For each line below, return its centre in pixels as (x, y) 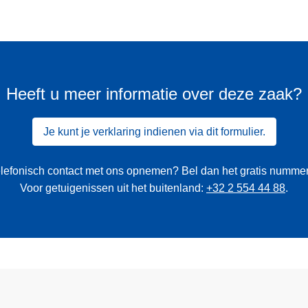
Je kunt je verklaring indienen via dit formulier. (154, 131)
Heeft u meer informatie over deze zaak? (154, 94)
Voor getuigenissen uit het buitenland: (113, 188)
